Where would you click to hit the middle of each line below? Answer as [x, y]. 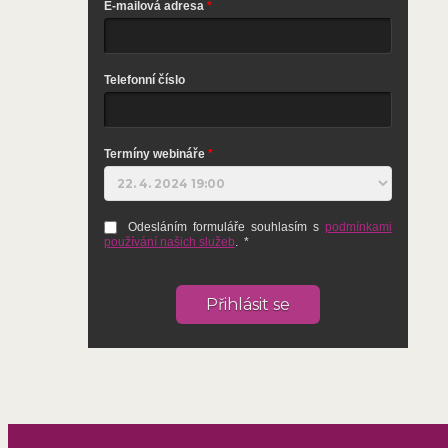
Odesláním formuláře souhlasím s [226, 227]
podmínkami [358, 227]
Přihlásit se [247, 305]
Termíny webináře [154, 154]
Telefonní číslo [144, 80]
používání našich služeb [169, 242]
